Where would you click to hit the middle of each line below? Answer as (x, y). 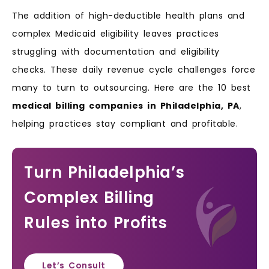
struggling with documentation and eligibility (116, 52)
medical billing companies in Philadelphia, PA (126, 106)
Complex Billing (89, 197)
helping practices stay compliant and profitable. (125, 124)
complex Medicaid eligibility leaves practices (116, 34)
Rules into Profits (95, 222)
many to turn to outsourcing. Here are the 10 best (131, 88)
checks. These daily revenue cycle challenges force (134, 70)
